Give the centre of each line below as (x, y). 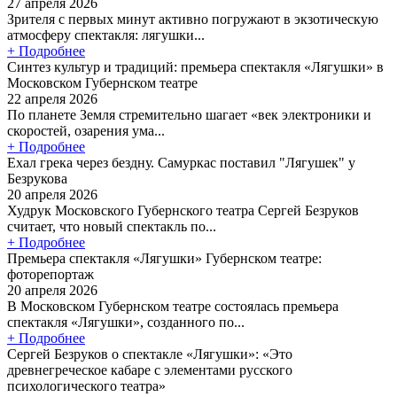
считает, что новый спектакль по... (112, 226)
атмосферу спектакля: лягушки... (106, 35)
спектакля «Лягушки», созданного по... (126, 322)
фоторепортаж (51, 274)
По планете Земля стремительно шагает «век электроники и (189, 114)
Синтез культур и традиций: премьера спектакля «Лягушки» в (195, 66)
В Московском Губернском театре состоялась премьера (173, 306)
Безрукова (37, 178)
